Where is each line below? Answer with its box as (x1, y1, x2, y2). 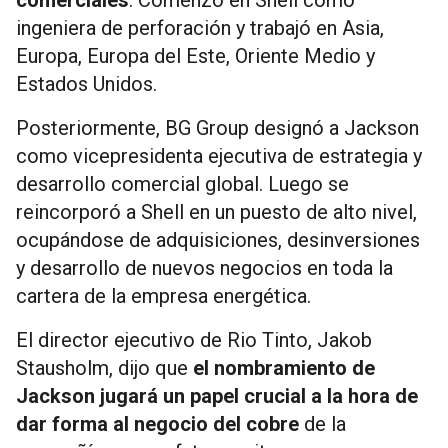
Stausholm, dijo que (16, 355, 193, 380)
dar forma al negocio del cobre (16, 411, 299, 436)
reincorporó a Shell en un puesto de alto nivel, (16, 199, 417, 224)
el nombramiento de (193, 355, 375, 380)
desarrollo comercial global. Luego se (16, 171, 349, 196)
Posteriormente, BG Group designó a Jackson (16, 115, 419, 140)
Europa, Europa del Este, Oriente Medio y (16, 43, 375, 68)
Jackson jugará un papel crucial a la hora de (16, 383, 418, 408)
